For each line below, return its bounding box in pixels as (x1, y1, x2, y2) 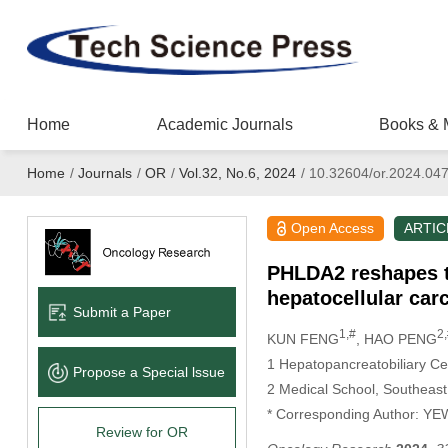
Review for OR (95, 423, 188, 440)
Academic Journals (156, 116, 293, 133)
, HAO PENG (355, 330, 437, 347)
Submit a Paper (72, 303, 171, 320)
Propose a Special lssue (72, 363, 225, 380)
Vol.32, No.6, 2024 (178, 165, 296, 181)
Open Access (291, 220, 375, 236)
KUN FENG (266, 330, 339, 347)
